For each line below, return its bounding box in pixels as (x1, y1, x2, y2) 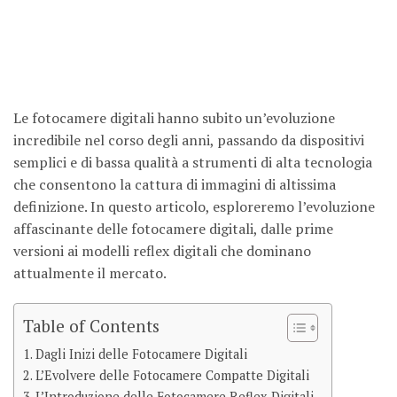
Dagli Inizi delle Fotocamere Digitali (35, 346, 247, 363)
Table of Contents (23, 314, 160, 337)
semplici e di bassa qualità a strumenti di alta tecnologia (13, 152, 372, 173)
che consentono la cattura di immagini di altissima (13, 175, 336, 195)
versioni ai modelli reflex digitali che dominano (13, 241, 311, 261)
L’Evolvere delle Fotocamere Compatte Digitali (35, 367, 309, 385)
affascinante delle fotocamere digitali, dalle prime (13, 219, 333, 239)
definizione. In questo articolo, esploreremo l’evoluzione (13, 197, 375, 217)
